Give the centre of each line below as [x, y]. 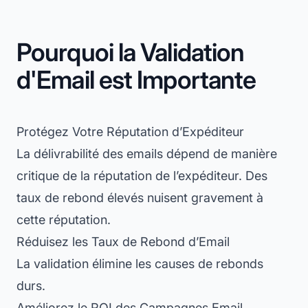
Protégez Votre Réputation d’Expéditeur [130, 131]
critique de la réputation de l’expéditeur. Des [142, 175]
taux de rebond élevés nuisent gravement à [140, 197]
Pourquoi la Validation [131, 52]
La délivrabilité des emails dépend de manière [147, 153]
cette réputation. [64, 219]
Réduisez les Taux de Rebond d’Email [123, 241]
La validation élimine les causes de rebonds [140, 263]
